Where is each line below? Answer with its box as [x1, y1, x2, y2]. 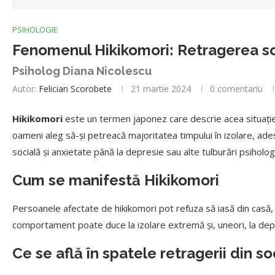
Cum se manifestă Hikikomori [12, 171, 219, 189]
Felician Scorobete [39, 82, 112, 95]
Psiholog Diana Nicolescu [12, 64, 152, 77]
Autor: [12, 82, 39, 95]
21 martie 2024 [131, 82, 191, 95]
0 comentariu [210, 82, 263, 95]
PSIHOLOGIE [12, 23, 58, 35]
